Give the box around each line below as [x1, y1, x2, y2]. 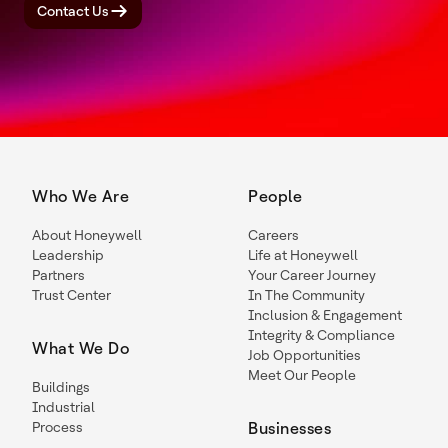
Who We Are [32, 187, 129, 206]
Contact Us [37, 3, 109, 19]
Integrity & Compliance [248, 327, 395, 343]
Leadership [32, 247, 104, 263]
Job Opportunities [248, 347, 361, 363]
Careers [248, 227, 299, 243]
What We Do [32, 339, 129, 358]
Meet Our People [248, 367, 356, 383]
